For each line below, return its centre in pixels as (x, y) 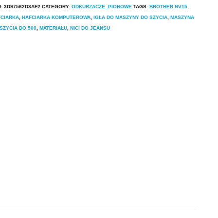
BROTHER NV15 (168, 6)
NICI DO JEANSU (90, 28)
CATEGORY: (57, 6)
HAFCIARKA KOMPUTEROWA (56, 17)
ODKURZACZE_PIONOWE (102, 6)
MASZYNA (182, 17)
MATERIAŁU (53, 28)
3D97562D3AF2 (22, 6)
